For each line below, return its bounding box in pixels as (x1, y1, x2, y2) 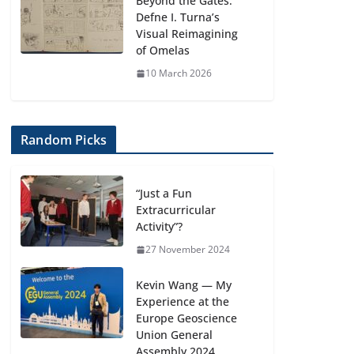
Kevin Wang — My (136, 277, 232, 292)
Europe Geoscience (136, 311, 238, 326)
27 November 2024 (145, 243, 231, 256)
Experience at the (136, 294, 230, 309)
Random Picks (21, 131, 107, 149)
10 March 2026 (145, 66, 213, 80)
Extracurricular (136, 202, 217, 217)
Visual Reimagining (136, 26, 239, 41)
